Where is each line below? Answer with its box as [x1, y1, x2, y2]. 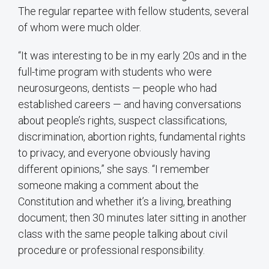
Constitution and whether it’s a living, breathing [18, 195, 231, 208]
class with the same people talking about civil [18, 228, 228, 241]
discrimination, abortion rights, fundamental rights [18, 130, 246, 144]
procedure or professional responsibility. [18, 244, 207, 257]
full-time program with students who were [18, 65, 212, 79]
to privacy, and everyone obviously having [18, 147, 210, 160]
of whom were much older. [18, 21, 144, 34]
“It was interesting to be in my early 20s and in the [18, 49, 247, 62]
